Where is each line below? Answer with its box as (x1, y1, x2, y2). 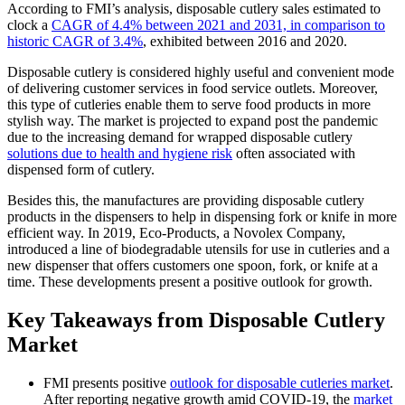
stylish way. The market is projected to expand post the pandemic (7, 113, 378, 129)
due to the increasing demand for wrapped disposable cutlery (7, 129, 353, 146)
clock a (7, 17, 52, 33)
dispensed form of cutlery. (7, 162, 155, 178)
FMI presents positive (43, 375, 170, 391)
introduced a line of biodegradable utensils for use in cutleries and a (7, 241, 390, 258)
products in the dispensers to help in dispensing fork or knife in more (7, 209, 397, 225)
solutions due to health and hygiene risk (7, 146, 232, 162)
